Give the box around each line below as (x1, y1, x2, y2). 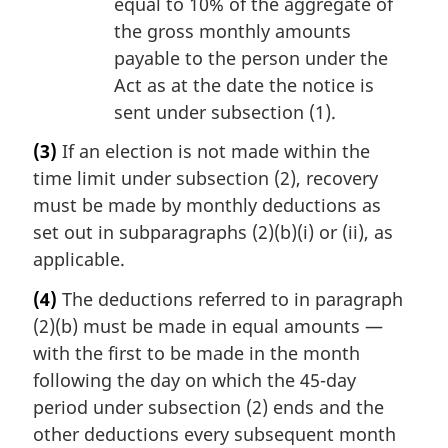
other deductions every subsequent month (33, 421, 396, 446)
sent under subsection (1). (114, 99, 336, 124)
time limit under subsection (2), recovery (33, 166, 378, 191)
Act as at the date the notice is (114, 72, 374, 97)
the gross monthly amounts (114, 18, 351, 43)
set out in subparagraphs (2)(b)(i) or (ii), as (33, 220, 393, 245)
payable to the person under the (114, 45, 388, 70)
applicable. (33, 247, 125, 272)
